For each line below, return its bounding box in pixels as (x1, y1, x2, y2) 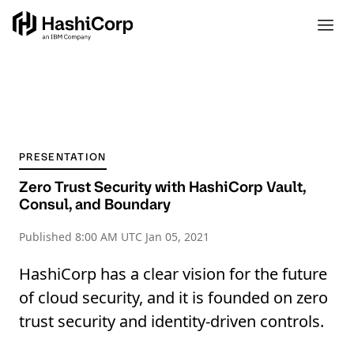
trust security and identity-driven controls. (19, 311, 324, 332)
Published (19, 229, 75, 244)
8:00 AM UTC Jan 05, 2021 (75, 229, 209, 244)
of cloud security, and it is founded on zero (19, 287, 328, 308)
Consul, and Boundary (19, 194, 171, 214)
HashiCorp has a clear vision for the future (19, 263, 327, 284)
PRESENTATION (19, 150, 107, 164)
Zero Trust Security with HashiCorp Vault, (19, 177, 306, 197)
